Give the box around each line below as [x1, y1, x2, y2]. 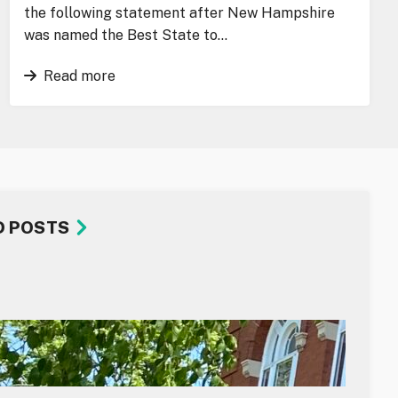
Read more [43, 67, 115, 84]
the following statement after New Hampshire [23, 4, 335, 21]
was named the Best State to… [23, 26, 227, 44]
